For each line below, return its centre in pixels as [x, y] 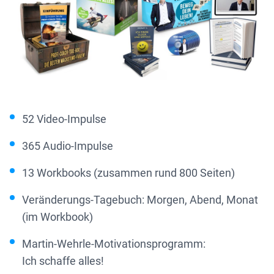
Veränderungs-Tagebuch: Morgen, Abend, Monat [140, 200]
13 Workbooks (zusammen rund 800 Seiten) [128, 173]
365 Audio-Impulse [68, 146]
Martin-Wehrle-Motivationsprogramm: [114, 244]
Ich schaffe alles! [63, 261]
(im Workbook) [57, 217]
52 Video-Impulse [64, 119]
